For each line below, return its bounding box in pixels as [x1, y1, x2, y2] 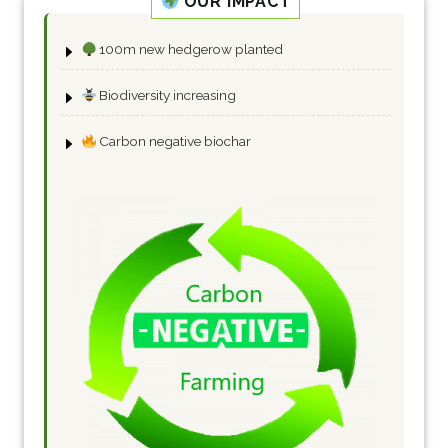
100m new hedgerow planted [96, 41, 284, 58]
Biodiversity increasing [96, 87, 237, 104]
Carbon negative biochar [96, 133, 252, 150]
